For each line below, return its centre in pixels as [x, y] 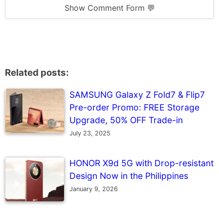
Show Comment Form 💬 [109, 8]
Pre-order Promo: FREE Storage [134, 108]
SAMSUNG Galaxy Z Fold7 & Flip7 [137, 95]
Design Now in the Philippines [129, 176]
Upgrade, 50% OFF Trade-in [126, 120]
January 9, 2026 [94, 189]
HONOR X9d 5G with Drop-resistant [142, 163]
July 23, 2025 [90, 133]
